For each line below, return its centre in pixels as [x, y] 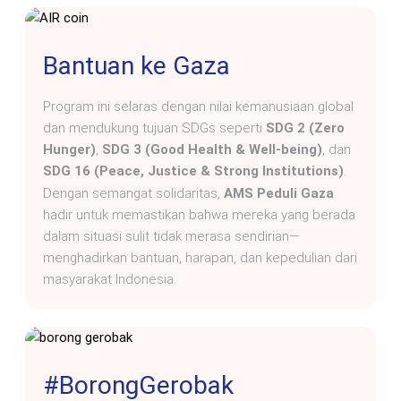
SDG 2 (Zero [305, 128]
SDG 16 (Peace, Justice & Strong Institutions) [193, 171]
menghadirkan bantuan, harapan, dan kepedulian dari [200, 257]
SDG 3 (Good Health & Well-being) [212, 149]
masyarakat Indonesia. [110, 279]
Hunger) [69, 149]
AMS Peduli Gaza [279, 193]
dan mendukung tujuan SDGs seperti [154, 128]
